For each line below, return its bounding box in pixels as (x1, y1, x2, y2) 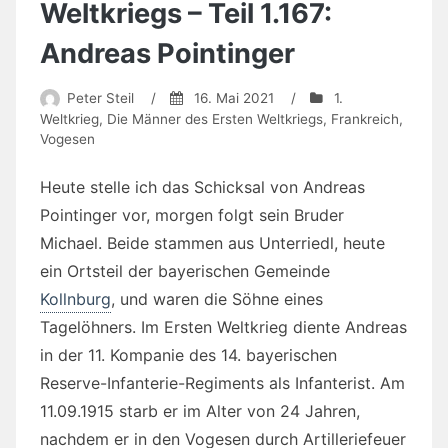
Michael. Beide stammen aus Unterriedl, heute (40, 232, 385, 253)
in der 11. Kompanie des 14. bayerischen (40, 344, 337, 365)
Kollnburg (40, 288, 111, 309)
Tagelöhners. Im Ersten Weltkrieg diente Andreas (40, 316, 407, 337)
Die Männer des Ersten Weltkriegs (107, 110, 323, 127)
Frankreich (331, 110, 399, 127)
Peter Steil (66, 89, 134, 106)
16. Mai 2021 (193, 89, 274, 106)
